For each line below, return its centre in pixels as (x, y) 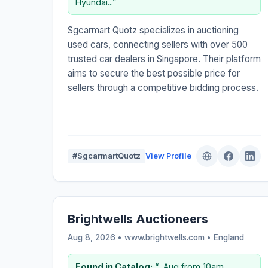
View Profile (168, 156)
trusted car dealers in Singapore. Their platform (164, 59)
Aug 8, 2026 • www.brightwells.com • (141, 237)
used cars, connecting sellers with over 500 (158, 44)
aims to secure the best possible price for (154, 73)
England (229, 237)
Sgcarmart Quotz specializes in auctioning (153, 30)
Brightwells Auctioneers (138, 219)
